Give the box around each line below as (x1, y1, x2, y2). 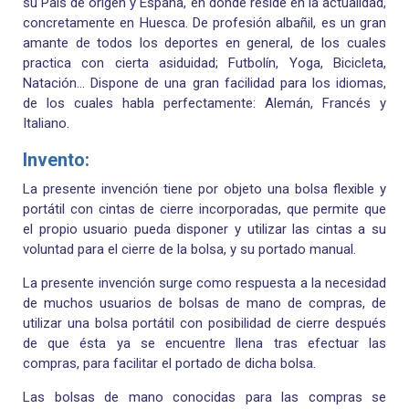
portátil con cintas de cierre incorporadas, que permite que (23, 201, 386, 218)
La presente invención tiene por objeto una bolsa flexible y (23, 181, 386, 198)
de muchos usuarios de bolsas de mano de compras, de (23, 295, 386, 312)
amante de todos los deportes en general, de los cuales (23, 34, 386, 51)
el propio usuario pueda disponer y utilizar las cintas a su (23, 221, 386, 238)
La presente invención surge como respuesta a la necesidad (23, 275, 386, 292)
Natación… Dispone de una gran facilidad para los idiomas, (23, 74, 386, 91)
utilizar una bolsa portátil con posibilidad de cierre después (23, 315, 386, 332)
